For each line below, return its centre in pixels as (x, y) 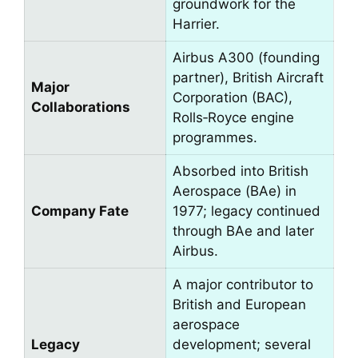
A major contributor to (243, 285)
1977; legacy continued (247, 211)
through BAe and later (243, 231)
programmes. (215, 138)
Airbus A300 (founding (246, 58)
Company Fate (80, 211)
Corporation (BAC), (233, 98)
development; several (242, 345)
